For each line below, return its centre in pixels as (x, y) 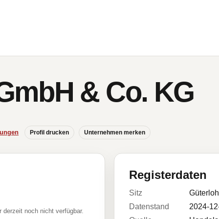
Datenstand (149, 207)
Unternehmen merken (115, 132)
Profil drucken (49, 132)
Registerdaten (168, 175)
